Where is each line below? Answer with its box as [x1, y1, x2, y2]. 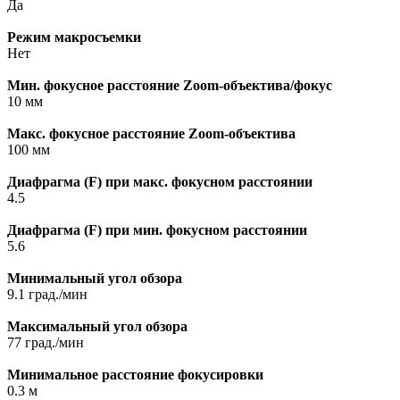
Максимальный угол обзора [7, 319, 187, 335]
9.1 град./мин [7, 287, 87, 303]
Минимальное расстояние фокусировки [7, 367, 263, 383]
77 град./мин [7, 335, 84, 351]
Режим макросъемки [7, 29, 141, 46]
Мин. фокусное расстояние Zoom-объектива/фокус [7, 78, 332, 94]
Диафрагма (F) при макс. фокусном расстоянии [7, 174, 312, 190]
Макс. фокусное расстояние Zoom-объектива [7, 126, 296, 142]
